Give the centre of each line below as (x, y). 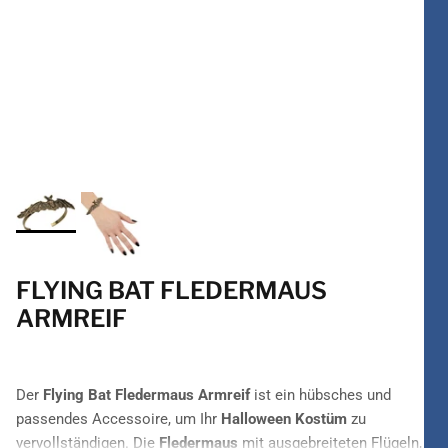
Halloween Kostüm (284, 419)
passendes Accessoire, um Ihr (118, 419)
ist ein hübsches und (320, 395)
